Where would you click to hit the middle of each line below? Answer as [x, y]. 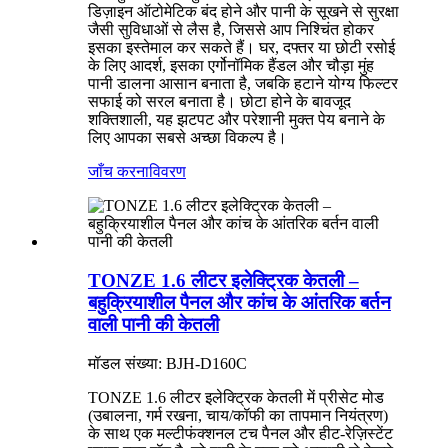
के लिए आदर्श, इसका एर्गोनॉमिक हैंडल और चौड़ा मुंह [231, 66]
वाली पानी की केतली [153, 324]
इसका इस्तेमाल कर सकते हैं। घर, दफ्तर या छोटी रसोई [241, 48]
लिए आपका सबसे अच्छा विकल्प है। [187, 138]
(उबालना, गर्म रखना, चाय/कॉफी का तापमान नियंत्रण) [238, 415]
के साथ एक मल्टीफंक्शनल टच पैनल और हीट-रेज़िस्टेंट [240, 433]
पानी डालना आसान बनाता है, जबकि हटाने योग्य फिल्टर [243, 84]
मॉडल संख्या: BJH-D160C [167, 363]
